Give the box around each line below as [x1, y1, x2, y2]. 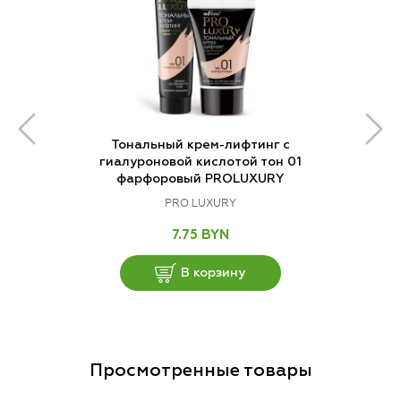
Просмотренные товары [89, 362, 312, 380]
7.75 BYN [171, 228, 229, 243]
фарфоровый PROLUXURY [115, 173, 285, 186]
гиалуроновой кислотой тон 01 [98, 156, 302, 169]
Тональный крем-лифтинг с [110, 139, 290, 152]
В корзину [181, 266, 245, 279]
